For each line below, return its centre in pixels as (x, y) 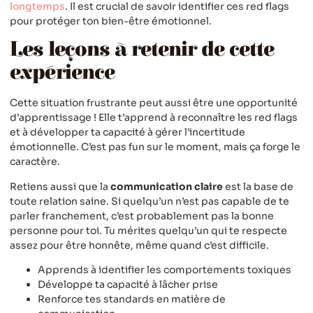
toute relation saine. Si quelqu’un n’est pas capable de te (150, 201)
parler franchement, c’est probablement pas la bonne (142, 216)
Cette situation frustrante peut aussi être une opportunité (154, 103)
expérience (62, 73)
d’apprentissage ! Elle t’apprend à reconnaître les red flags (154, 118)
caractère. (35, 162)
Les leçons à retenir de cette (142, 50)
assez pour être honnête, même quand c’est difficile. (139, 245)
